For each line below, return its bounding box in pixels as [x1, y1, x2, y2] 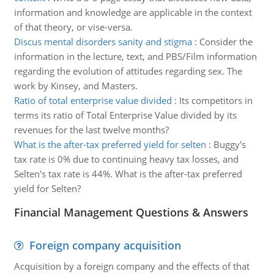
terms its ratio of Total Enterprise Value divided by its [13, 109, 237, 121]
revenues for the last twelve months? [13, 124, 169, 136]
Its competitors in [179, 94, 253, 106]
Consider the [199, 35, 253, 48]
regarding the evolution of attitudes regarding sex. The [13, 65, 242, 77]
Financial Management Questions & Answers [13, 205, 248, 220]
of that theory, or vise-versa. [13, 21, 133, 33]
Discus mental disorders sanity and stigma [13, 35, 192, 48]
